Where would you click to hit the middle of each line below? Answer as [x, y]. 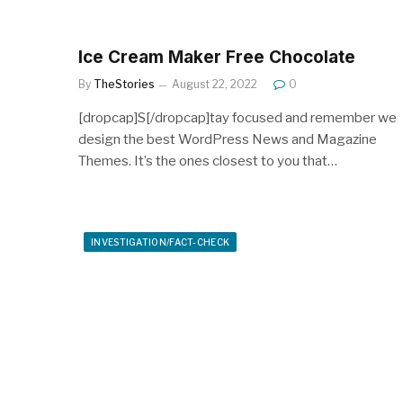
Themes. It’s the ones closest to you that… [208, 161]
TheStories [124, 84]
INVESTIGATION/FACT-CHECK [161, 242]
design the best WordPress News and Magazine [228, 139]
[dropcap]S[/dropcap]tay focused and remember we [237, 117]
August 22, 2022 [215, 84]
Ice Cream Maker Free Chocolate [217, 57]
